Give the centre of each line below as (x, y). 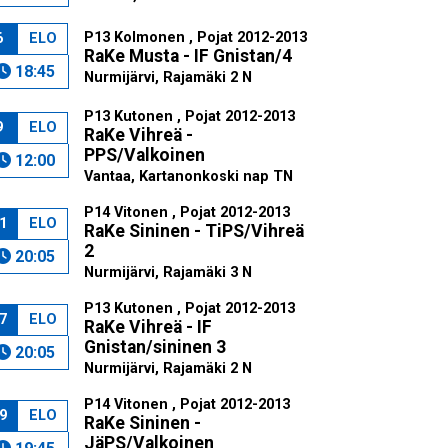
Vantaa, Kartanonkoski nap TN (188, 176)
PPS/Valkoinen (144, 155)
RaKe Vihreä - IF (147, 327)
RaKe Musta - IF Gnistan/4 (187, 56)
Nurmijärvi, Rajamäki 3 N (167, 272)
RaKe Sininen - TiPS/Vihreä (193, 231)
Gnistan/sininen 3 (154, 347)
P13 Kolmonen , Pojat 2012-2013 (195, 37)
